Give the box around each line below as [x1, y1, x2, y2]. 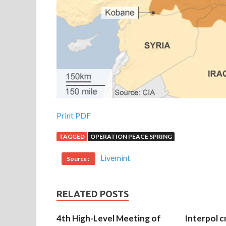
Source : [67, 155, 90, 163]
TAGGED [59, 133, 85, 141]
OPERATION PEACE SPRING [90, 133, 172, 141]
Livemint [100, 153, 130, 163]
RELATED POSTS [56, 189, 129, 199]
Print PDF [56, 110, 91, 121]
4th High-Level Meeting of [56, 213, 161, 224]
